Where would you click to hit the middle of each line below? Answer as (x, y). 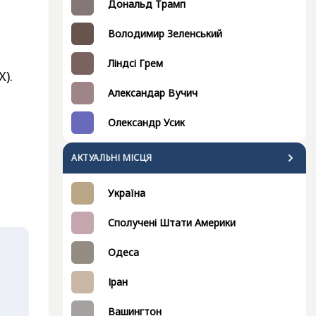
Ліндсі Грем (135, 63)
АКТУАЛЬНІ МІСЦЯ (112, 158)
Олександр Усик (146, 122)
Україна (127, 193)
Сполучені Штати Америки (172, 223)
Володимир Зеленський (165, 34)
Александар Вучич (153, 93)
